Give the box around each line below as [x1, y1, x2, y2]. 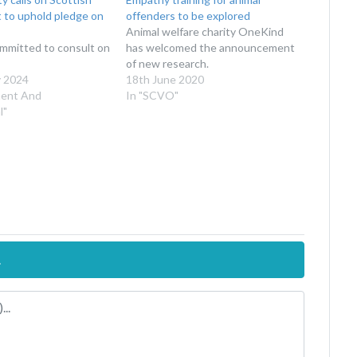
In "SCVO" [126, 88, 179, 102]
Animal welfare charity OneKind [126, 24, 284, 38]
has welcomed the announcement [126, 40, 296, 54]
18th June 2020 [126, 72, 205, 86]
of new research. [126, 56, 210, 70]
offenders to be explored [126, 8, 251, 22]
